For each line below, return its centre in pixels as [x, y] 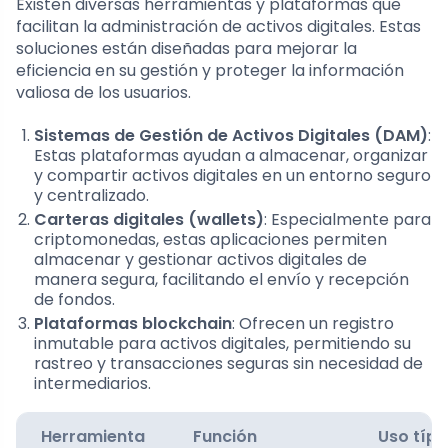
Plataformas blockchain [133, 323]
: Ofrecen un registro [313, 323]
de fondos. [74, 299]
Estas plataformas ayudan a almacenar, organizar [231, 155]
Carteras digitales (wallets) [149, 219]
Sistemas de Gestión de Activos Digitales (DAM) [231, 135]
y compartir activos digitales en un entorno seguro [232, 175]
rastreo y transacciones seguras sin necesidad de [228, 363]
